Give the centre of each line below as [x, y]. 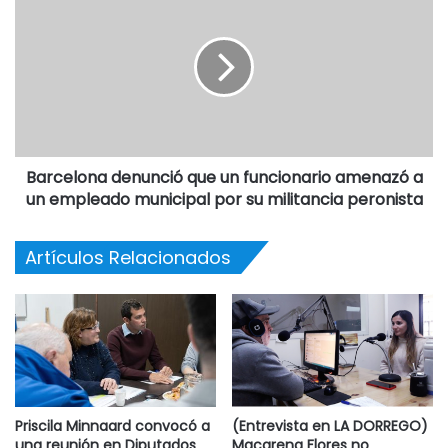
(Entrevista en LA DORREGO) [330, 426]
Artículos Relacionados [128, 257]
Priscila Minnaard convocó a [112, 426]
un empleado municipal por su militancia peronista [224, 199]
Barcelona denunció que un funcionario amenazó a [224, 177]
